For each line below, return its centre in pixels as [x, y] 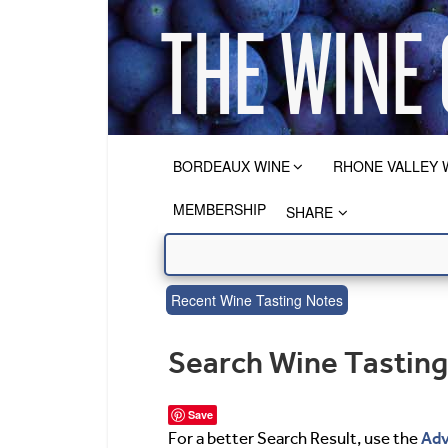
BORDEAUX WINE [231, 166]
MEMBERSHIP [219, 209]
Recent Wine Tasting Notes [256, 300]
